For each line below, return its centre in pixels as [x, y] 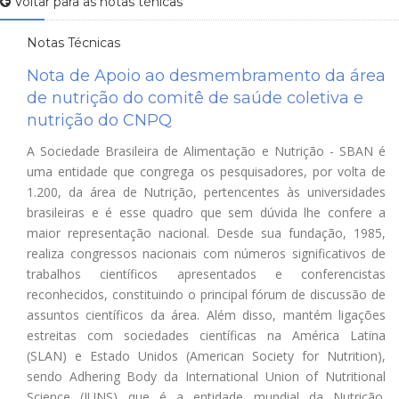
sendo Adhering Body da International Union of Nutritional [206, 376]
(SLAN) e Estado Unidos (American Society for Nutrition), [206, 356]
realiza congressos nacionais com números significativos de [206, 253]
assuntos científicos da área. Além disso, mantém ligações [206, 315]
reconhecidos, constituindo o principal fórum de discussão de [206, 294]
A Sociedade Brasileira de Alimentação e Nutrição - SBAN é [206, 151]
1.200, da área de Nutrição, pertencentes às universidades [206, 192]
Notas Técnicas [73, 43]
